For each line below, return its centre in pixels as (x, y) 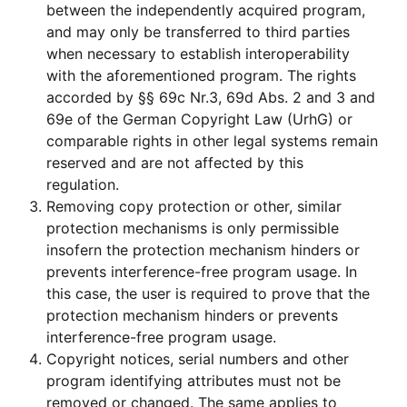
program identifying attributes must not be (194, 380)
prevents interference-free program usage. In (202, 271)
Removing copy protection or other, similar (194, 206)
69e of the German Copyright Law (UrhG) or (200, 119)
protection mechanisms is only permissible (193, 228)
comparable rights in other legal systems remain (213, 140)
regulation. (83, 184)
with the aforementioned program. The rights (202, 75)
